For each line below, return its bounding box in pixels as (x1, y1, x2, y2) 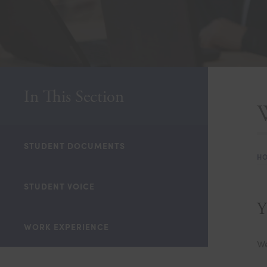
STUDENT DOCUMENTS (24, 139, 125, 151)
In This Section (24, 86, 124, 108)
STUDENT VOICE (24, 180, 95, 192)
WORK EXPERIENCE (24, 221, 109, 232)
